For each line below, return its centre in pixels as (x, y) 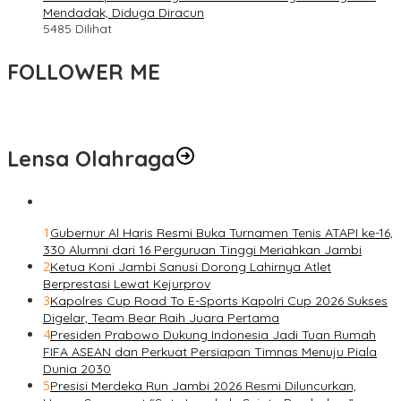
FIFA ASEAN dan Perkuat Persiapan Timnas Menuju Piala (210, 351)
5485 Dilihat (77, 28)
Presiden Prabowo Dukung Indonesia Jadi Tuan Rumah (213, 334)
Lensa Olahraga (91, 158)
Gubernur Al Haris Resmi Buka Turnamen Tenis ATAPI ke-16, (222, 232)
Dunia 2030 (77, 368)
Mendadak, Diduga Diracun (124, 12)
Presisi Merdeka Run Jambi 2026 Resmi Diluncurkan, (203, 385)
